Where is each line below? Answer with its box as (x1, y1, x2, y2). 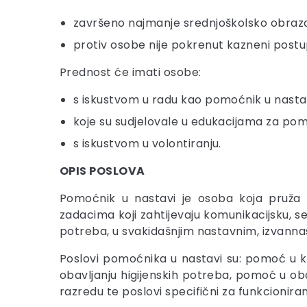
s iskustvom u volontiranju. (73, 136, 221, 151)
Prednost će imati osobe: (60, 64, 201, 80)
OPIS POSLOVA (60, 163, 145, 179)
